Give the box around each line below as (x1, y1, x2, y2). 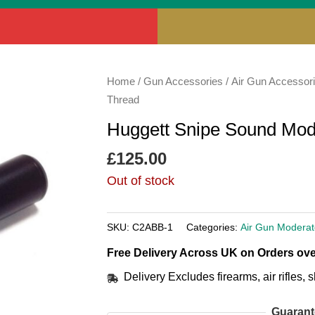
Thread (107, 94, 139, 105)
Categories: (186, 221, 240, 233)
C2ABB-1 (132, 221, 173, 233)
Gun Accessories (143, 75, 223, 87)
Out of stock (107, 174, 174, 188)
